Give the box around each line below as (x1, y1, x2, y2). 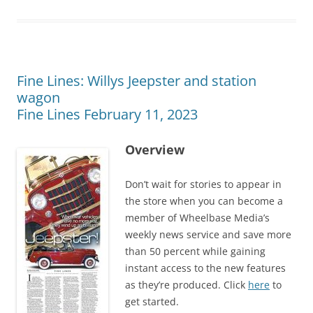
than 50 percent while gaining (125, 244, 265, 258)
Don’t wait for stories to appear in (125, 177, 282, 191)
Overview (125, 140, 184, 158)
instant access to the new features (125, 261, 286, 275)
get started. (125, 294, 179, 308)
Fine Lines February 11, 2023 (17, 104, 198, 124)
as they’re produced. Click (125, 277, 248, 291)
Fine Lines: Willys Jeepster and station (17, 71, 256, 90)
